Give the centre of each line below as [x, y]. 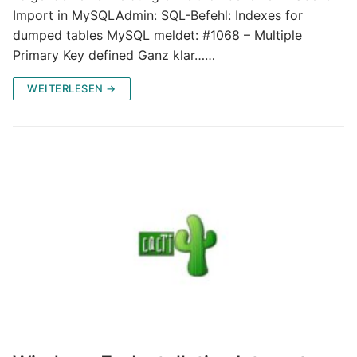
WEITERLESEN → [72, 88]
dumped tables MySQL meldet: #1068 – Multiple [157, 35]
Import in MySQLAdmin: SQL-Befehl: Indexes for [158, 15]
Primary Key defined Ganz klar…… [114, 55]
